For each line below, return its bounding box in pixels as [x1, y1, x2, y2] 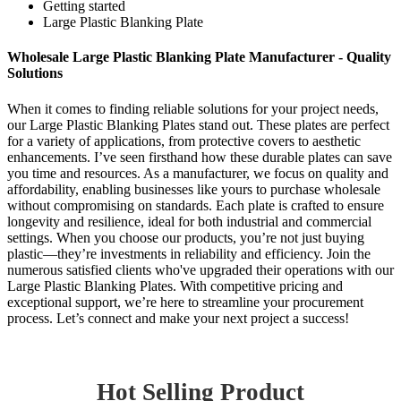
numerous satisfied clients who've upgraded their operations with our [7, 261, 394, 277]
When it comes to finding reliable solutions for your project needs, [7, 100, 379, 116]
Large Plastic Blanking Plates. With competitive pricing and [7, 277, 343, 294]
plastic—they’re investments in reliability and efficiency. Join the [7, 245, 371, 261]
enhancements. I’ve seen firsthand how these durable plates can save [7, 149, 392, 165]
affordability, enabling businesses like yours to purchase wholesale [7, 181, 380, 197]
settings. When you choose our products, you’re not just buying [7, 229, 364, 245]
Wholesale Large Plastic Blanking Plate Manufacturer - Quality [7, 49, 391, 65]
